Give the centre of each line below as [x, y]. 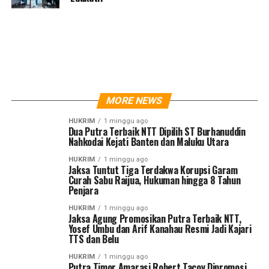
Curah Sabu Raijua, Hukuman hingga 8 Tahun [154, 180]
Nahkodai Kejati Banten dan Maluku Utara [149, 142]
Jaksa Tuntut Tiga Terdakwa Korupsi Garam [153, 170]
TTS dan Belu [93, 239]
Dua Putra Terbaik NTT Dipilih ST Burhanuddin [157, 131]
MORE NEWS [135, 101]
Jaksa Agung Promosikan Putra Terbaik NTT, [155, 219]
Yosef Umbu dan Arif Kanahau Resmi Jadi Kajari [160, 229]
